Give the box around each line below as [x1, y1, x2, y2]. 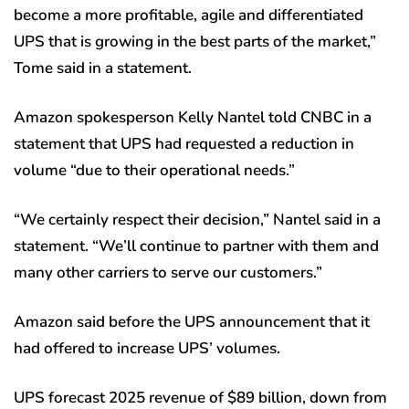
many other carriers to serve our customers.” [14, 261, 322, 283]
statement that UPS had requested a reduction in [14, 132, 354, 154]
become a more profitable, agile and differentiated [14, 4, 363, 26]
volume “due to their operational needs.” [14, 159, 295, 181]
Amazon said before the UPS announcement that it [14, 310, 370, 332]
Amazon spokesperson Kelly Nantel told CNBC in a [14, 106, 372, 128]
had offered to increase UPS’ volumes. [14, 337, 280, 359]
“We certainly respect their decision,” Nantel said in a [14, 208, 381, 230]
